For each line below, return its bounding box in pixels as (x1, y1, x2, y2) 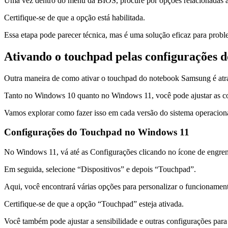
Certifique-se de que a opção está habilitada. (4, 13, 145, 22)
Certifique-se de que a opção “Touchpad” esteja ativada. (4, 199, 184, 208)
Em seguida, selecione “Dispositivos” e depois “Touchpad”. (4, 164, 196, 174)
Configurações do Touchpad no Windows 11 (4, 127, 189, 138)
